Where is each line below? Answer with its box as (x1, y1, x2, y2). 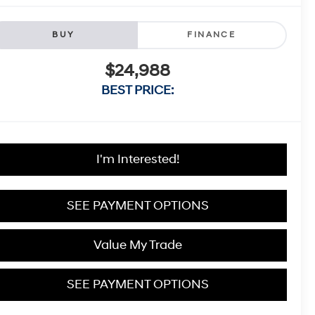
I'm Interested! (96, 151, 179, 168)
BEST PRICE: (101, 82, 174, 99)
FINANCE (187, 30, 236, 41)
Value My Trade (93, 237, 182, 254)
